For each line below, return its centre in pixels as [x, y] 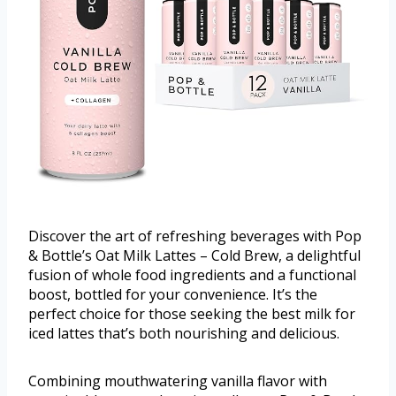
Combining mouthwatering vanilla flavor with [178, 381]
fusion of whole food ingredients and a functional [192, 274]
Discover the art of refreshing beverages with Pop [195, 236]
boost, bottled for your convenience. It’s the [173, 294]
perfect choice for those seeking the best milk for [192, 313]
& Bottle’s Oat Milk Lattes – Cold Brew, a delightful [194, 255]
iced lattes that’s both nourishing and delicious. [184, 333]
